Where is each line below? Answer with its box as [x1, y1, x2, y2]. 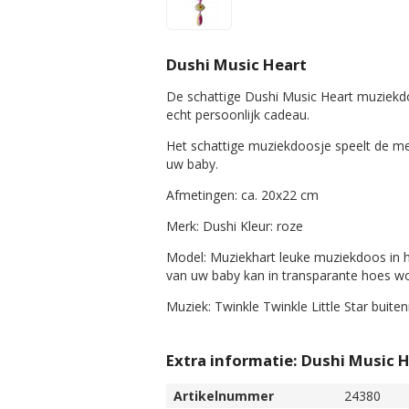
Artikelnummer [173, 387, 274, 405]
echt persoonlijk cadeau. [165, 106, 309, 124]
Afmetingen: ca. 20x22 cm [165, 186, 319, 204]
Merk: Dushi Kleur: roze [165, 217, 303, 236]
